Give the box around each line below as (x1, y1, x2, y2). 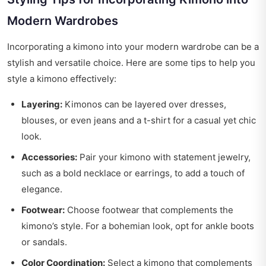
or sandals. (21, 236, 67, 248)
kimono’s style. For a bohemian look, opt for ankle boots (21, 220, 254, 232)
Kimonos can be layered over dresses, (62, 99, 226, 110)
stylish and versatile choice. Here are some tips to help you (7, 57, 255, 69)
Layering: (21, 99, 62, 110)
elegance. (21, 183, 62, 195)
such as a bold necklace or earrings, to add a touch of (21, 167, 245, 179)
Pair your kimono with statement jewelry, (77, 151, 251, 163)
